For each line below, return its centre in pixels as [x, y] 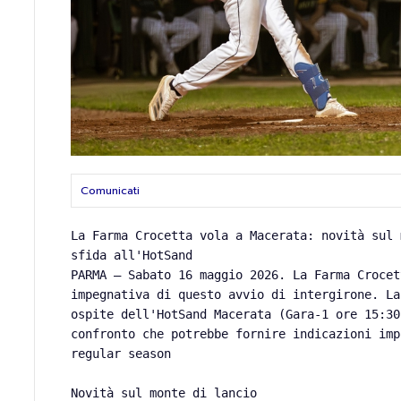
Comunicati [111, 191]
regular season [121, 354]
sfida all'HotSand [132, 256]
